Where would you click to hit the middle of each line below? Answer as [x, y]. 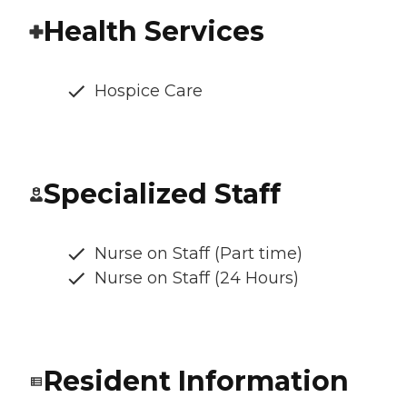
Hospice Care [149, 91]
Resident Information [196, 382]
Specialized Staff [162, 194]
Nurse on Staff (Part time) [199, 254]
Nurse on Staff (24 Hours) [197, 278]
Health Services [154, 32]
